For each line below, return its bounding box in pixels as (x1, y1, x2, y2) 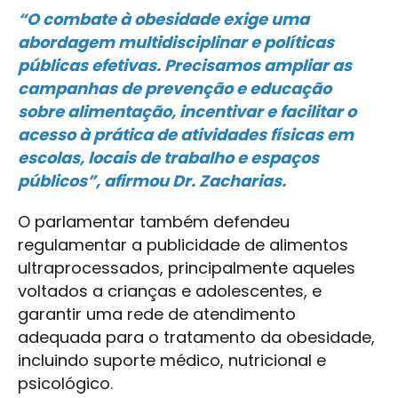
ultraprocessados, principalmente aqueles (18, 257, 355, 280)
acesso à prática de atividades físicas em (18, 123, 354, 147)
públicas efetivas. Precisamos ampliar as (18, 54, 352, 77)
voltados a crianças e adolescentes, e (18, 280, 322, 303)
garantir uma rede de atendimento (18, 303, 296, 326)
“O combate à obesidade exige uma (18, 8, 309, 31)
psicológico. (18, 372, 113, 395)
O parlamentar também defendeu (18, 211, 290, 234)
